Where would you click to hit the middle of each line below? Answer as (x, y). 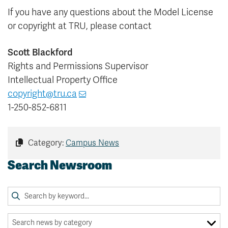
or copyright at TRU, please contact (80, 26)
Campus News (92, 143)
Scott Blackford (40, 52)
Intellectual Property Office (63, 80)
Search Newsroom (60, 165)
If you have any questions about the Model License (110, 12)
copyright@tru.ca (42, 94)
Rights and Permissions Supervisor (78, 66)
